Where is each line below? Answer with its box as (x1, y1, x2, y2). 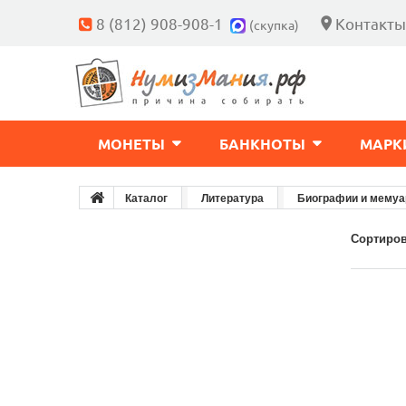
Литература (201, 189, 264, 206)
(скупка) (249, 16, 299, 33)
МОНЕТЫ (98, 134, 165, 153)
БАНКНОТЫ (219, 134, 305, 153)
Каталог (125, 189, 168, 206)
